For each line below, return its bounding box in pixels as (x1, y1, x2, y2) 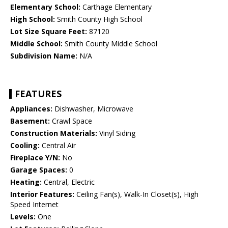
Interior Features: (10, 189, 74, 199)
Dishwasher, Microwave (52, 104, 133, 114)
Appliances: (10, 104, 52, 114)
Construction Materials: (10, 128, 97, 138)
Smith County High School (55, 14, 142, 24)
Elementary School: (10, 2, 80, 12)
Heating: (10, 177, 42, 187)
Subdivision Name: (10, 51, 77, 61)
